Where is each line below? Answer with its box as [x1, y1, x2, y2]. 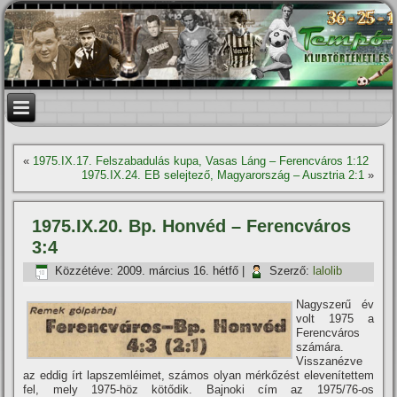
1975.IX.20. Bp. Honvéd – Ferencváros [32, 216, 352, 236]
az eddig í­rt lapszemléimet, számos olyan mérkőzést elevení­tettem [23, 369, 374, 382]
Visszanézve [296, 354, 363, 368]
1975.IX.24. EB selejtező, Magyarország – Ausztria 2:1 [81, 168, 364, 182]
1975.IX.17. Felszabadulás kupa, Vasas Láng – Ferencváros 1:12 [33, 154, 370, 167]
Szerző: [269, 264, 310, 278]
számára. [296, 340, 345, 354]
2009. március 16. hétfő [117, 264, 239, 278]
